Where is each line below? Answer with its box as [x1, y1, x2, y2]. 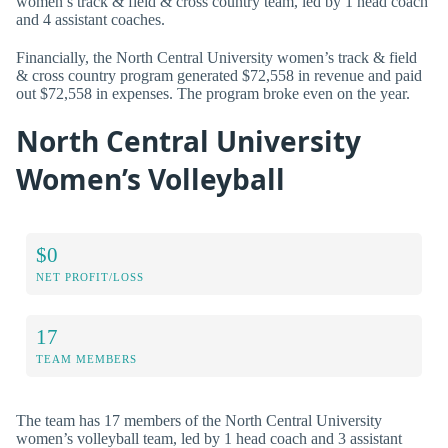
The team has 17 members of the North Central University [16, 412, 382, 430]
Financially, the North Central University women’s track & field [16, 48, 417, 66]
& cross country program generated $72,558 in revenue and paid [16, 66, 422, 84]
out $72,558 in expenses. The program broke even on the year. [16, 84, 410, 102]
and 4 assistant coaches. [16, 11, 165, 29]
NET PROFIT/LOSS [36, 271, 144, 284]
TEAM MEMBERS [36, 353, 137, 366]
